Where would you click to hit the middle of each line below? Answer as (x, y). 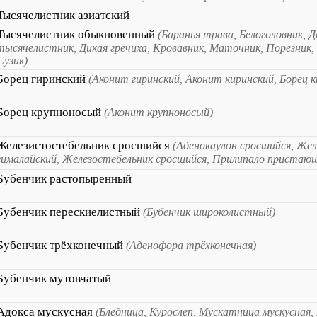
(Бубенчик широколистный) (209, 212)
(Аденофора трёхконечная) (191, 245)
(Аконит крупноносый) (158, 112)
